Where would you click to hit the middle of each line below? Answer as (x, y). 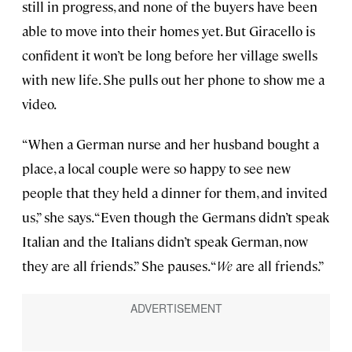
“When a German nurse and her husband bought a (170, 143)
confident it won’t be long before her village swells (170, 55)
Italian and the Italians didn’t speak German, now (165, 241)
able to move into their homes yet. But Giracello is (169, 30)
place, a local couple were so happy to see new (156, 168)
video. (39, 103)
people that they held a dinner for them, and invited (175, 192)
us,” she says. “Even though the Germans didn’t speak (176, 216)
